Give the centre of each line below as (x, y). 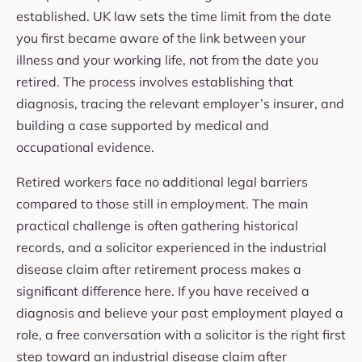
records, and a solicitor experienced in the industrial (171, 248)
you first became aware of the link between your (161, 38)
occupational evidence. (85, 147)
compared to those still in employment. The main (162, 204)
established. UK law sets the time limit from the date (174, 17)
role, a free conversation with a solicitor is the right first (181, 335)
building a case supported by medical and (143, 126)
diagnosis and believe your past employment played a (180, 313)
